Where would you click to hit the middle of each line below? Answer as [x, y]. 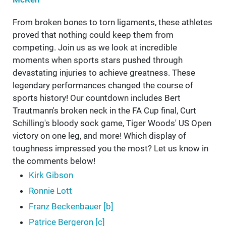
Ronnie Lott [50, 191]
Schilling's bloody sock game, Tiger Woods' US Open [112, 123]
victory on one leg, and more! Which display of [99, 136]
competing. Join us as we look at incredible [95, 48]
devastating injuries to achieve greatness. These [104, 73]
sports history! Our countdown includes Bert [97, 98]
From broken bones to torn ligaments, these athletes [112, 22]
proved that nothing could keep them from [93, 35]
